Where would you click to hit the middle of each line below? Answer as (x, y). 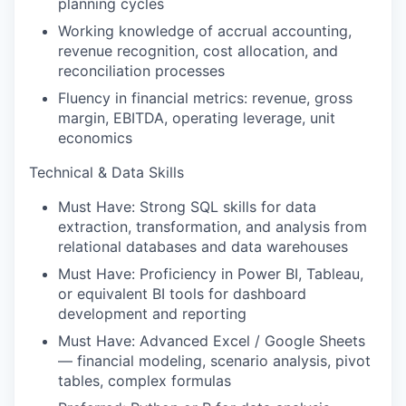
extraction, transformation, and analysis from (213, 227)
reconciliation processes (141, 71)
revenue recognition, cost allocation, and (198, 51)
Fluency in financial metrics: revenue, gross (205, 98)
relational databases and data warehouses (203, 246)
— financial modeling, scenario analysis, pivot (214, 361)
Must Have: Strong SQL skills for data (187, 207)
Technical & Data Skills (106, 172)
